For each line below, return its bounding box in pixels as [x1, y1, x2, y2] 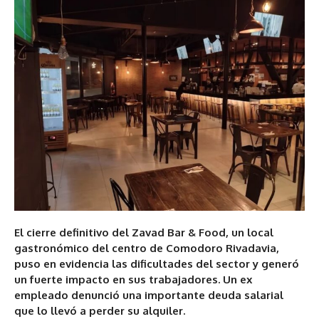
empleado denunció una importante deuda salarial [14, 288, 283, 303]
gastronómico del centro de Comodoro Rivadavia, [14, 241, 279, 256]
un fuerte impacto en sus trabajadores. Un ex [14, 273, 252, 287]
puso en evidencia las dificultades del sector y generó [14, 257, 299, 271]
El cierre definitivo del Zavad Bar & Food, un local [14, 226, 273, 240]
